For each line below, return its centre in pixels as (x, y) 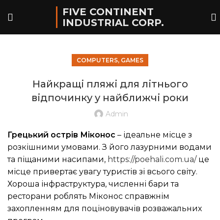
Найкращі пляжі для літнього (110, 84)
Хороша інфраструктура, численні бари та (93, 184)
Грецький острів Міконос (61, 135)
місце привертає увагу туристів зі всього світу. (102, 172)
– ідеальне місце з (154, 135)
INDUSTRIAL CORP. (113, 23)
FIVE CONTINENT (108, 12)
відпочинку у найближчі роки (110, 98)
